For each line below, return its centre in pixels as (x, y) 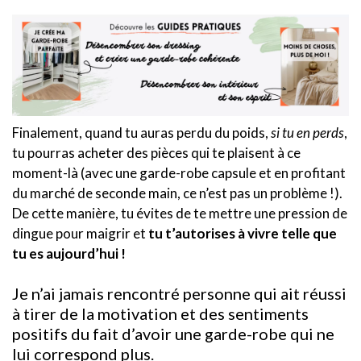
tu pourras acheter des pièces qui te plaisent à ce (156, 152)
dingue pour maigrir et (80, 233)
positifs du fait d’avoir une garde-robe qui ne (173, 333)
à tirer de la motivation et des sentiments (160, 313)
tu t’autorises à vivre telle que (243, 233)
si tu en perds (307, 132)
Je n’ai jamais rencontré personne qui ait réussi (179, 293)
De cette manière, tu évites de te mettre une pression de (180, 213)
